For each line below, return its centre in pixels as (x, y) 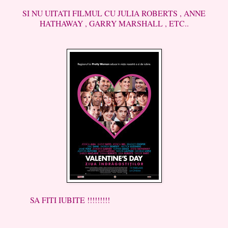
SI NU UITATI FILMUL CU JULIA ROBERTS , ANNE (114, 13)
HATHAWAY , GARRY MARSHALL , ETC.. (114, 23)
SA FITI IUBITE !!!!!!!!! (58, 199)
